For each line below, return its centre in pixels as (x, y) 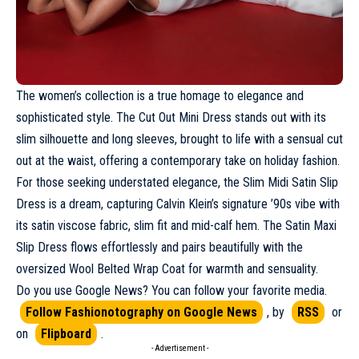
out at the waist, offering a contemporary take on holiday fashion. (178, 161)
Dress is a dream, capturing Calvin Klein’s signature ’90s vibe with (178, 204)
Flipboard (66, 334)
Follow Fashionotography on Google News (141, 313)
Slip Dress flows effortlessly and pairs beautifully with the (159, 248)
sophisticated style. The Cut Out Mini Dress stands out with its (171, 118)
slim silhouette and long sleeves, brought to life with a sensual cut (179, 139)
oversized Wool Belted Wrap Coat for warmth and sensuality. (167, 269)
